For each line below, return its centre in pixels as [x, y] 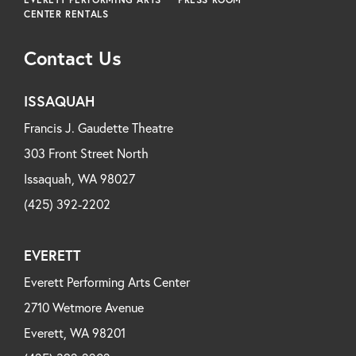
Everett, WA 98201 [75, 332]
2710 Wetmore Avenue [84, 307]
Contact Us [73, 58]
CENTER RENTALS [66, 14]
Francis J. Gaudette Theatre [99, 127]
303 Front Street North [86, 153]
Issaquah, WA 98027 [79, 178]
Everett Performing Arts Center [107, 281]
